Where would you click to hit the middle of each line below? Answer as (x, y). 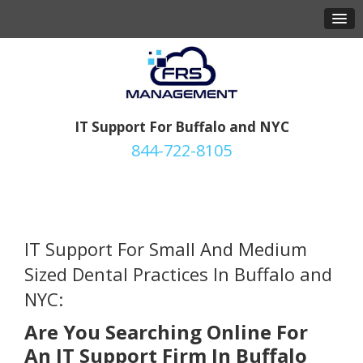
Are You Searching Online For (166, 332)
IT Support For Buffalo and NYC (181, 127)
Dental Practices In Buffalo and (202, 274)
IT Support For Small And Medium (166, 249)
